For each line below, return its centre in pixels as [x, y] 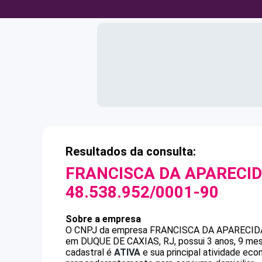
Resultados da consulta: [131, 151]
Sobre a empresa [103, 219]
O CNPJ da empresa [108, 230]
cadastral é [90, 252]
